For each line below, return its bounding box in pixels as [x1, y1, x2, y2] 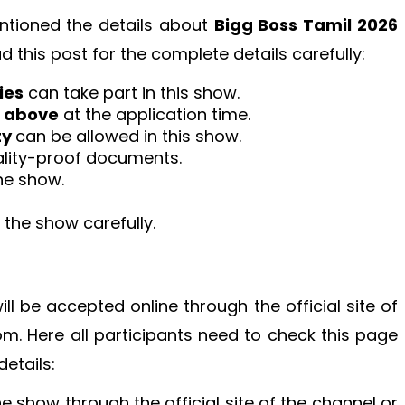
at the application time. [59, 102, 250, 126]
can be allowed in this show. [15, 124, 241, 147]
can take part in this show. [24, 80, 240, 104]
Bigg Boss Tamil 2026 [213, 13, 399, 36]
